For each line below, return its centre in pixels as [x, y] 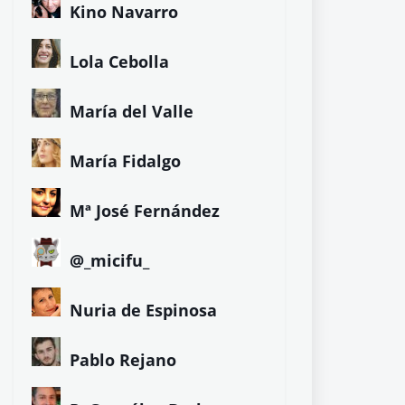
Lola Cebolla [119, 61]
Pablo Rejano [123, 360]
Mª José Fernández [145, 211]
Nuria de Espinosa [143, 310]
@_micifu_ [109, 260]
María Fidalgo [125, 161]
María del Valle [132, 111]
